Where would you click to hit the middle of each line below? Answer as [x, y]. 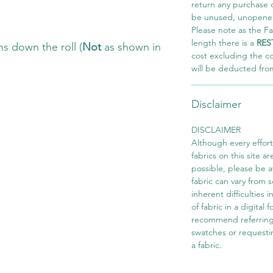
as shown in [131, 47]
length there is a [224, 43]
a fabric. [207, 245]
